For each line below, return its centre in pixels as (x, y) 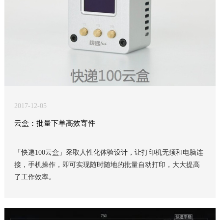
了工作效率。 (35, 177)
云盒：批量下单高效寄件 (55, 123)
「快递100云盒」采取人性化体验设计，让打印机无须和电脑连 (109, 152)
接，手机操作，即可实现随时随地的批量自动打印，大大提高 (107, 165)
